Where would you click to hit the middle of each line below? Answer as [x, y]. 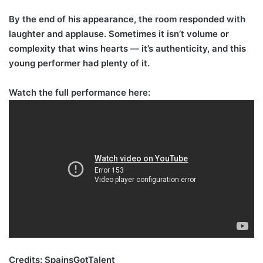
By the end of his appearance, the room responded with [127, 19]
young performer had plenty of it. [79, 63]
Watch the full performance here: [80, 93]
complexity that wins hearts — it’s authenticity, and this [127, 49]
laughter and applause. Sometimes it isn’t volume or [119, 34]
